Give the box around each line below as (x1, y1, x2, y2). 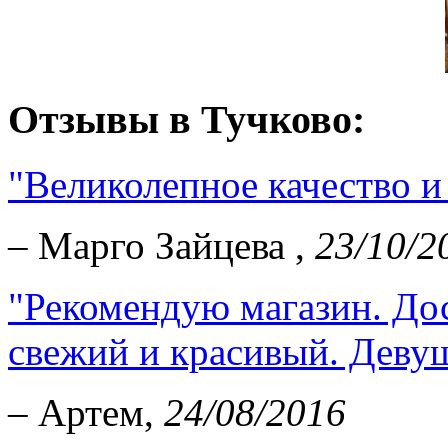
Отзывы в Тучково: (8, 96, 365, 142)
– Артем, (8, 390, 164, 434)
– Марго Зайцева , (8, 223, 315, 267)
